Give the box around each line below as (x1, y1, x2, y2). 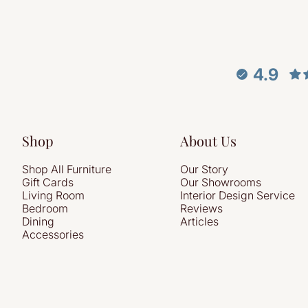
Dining (22, 214, 54, 228)
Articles (180, 214, 219, 228)
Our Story (180, 162, 229, 176)
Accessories (22, 228, 84, 241)
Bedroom (22, 201, 68, 215)
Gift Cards (22, 175, 74, 189)
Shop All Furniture (22, 162, 111, 176)
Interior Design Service (180, 188, 296, 202)
